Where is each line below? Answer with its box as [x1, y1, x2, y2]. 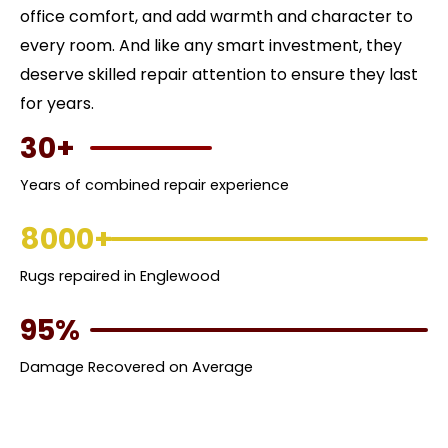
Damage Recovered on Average [20, 356, 253, 377]
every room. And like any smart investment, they [20, 33, 402, 57]
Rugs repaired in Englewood [20, 265, 220, 286]
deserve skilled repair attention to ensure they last [20, 62, 418, 86]
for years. [20, 91, 94, 115]
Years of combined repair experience [20, 174, 289, 195]
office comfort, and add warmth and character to [20, 4, 413, 28]
